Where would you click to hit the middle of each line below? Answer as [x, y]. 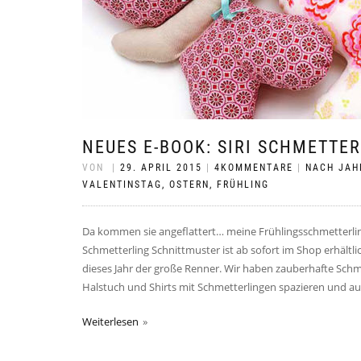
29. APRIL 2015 [161, 168]
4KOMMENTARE [254, 168]
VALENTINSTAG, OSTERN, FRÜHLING [176, 185]
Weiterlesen [110, 322]
